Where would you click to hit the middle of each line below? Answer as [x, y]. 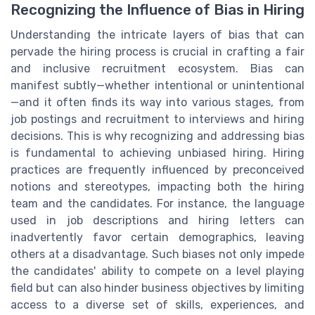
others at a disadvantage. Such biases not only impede [157, 255]
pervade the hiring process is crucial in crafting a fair [157, 52]
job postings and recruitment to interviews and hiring [157, 120]
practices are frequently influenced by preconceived [157, 170]
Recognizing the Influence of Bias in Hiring [157, 10]
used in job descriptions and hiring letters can [157, 221]
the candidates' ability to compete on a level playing [157, 271]
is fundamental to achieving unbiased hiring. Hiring [157, 153]
